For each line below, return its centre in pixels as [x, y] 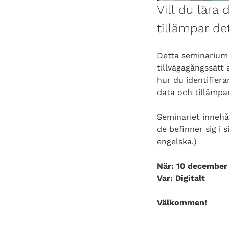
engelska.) [177, 141]
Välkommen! [182, 202]
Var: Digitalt [181, 178]
